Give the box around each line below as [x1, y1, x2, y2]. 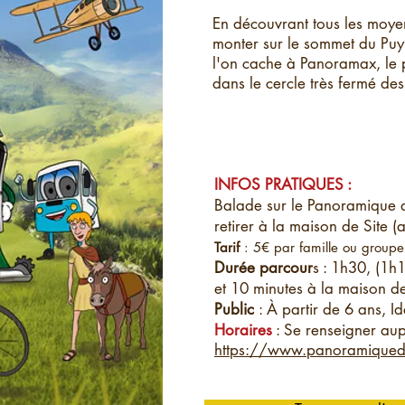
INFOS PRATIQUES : [214, 174, 352, 194]
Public [214, 299, 259, 319]
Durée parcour [214, 258, 313, 278]
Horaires [214, 320, 272, 340]
